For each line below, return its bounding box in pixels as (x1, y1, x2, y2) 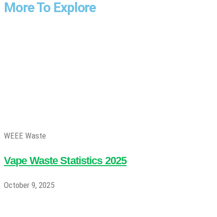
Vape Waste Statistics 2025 (4, 154, 127, 167)
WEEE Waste (4, 130, 46, 140)
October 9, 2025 (4, 180, 54, 190)
